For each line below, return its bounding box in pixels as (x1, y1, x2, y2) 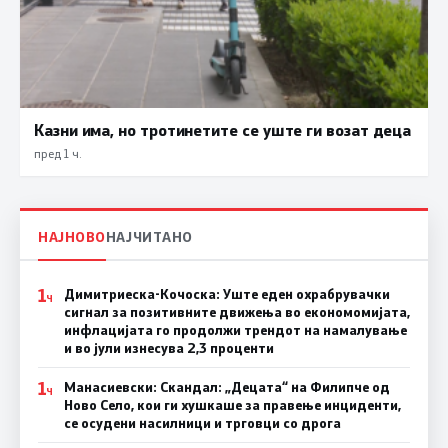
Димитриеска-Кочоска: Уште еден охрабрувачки (63, 285, 390, 304)
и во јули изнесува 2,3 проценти (63, 339, 274, 358)
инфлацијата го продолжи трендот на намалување (63, 321, 407, 340)
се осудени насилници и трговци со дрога (63, 414, 341, 433)
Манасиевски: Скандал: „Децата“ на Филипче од (63, 378, 390, 397)
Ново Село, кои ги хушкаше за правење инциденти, (63, 396, 401, 415)
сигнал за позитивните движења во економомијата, (63, 303, 410, 322)
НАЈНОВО (38, 227, 106, 247)
